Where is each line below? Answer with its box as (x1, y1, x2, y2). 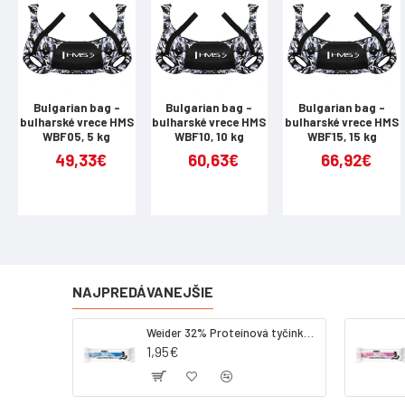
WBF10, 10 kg (174, 129, 244, 144)
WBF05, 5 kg (42, 129, 111, 144)
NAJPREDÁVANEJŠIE (72, 283, 213, 300)
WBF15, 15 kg (306, 129, 377, 144)
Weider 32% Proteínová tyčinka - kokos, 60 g (304, 325, 315, 340)
